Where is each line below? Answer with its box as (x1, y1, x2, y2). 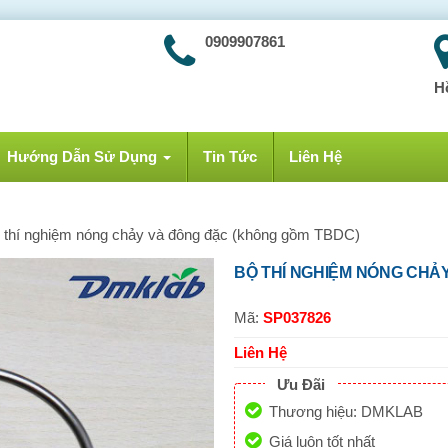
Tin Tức (203, 148, 257, 165)
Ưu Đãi (277, 376, 325, 393)
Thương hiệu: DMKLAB (269, 403, 423, 420)
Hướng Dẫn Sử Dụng (7, 148, 157, 165)
